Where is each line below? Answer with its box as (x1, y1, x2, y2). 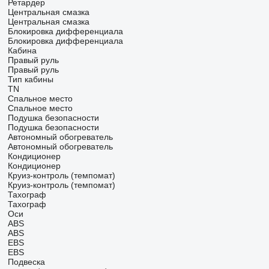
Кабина (7, 46, 37, 55)
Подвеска (7, 257, 45, 267)
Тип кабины (7, 74, 53, 84)
